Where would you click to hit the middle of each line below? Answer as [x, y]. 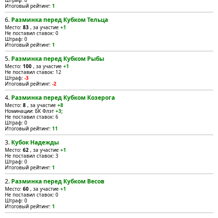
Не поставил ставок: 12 [33, 72]
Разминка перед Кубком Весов [58, 181]
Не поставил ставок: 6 [32, 117]
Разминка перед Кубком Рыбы [58, 59]
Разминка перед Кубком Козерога [63, 98]
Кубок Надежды [35, 142]
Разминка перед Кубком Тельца [60, 20]
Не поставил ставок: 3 [32, 156]
